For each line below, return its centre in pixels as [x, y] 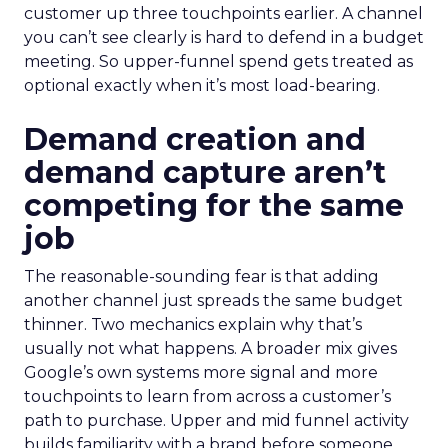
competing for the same [214, 205]
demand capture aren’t [205, 172]
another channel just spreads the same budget [213, 300]
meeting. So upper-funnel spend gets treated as [218, 61]
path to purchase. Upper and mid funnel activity [216, 420]
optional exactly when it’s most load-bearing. [202, 85]
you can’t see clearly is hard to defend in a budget [224, 37]
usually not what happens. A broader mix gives [210, 348]
